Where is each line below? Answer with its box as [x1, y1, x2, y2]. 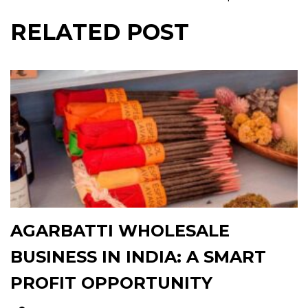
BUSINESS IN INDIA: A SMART [10, 246, 266, 267]
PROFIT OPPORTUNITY [10, 272, 212, 293]
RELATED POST [10, 18, 189, 45]
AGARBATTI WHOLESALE [10, 220, 230, 241]
